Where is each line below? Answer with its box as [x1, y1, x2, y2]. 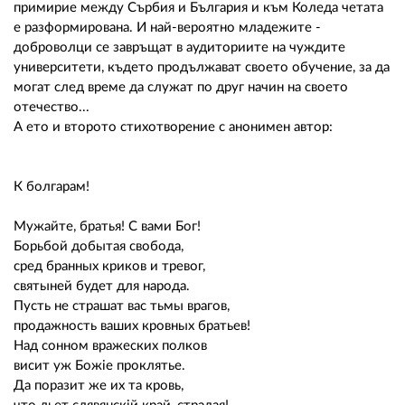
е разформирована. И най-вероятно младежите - [14, 20, 321, 34]
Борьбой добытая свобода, [14, 239, 184, 253]
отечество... [14, 99, 89, 114]
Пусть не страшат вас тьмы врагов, [14, 298, 230, 313]
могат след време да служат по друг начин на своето [14, 80, 348, 94]
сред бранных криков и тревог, [14, 259, 205, 273]
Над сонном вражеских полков [14, 338, 207, 353]
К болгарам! [14, 179, 89, 193]
